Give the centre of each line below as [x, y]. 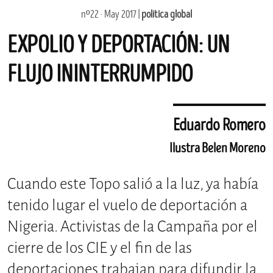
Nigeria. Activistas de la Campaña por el [133, 227]
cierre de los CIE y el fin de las [100, 248]
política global [167, 15]
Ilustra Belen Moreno [218, 148]
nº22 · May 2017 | [111, 15]
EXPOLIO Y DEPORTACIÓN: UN [119, 45]
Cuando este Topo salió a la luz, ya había [133, 184]
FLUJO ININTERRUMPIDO [100, 75]
